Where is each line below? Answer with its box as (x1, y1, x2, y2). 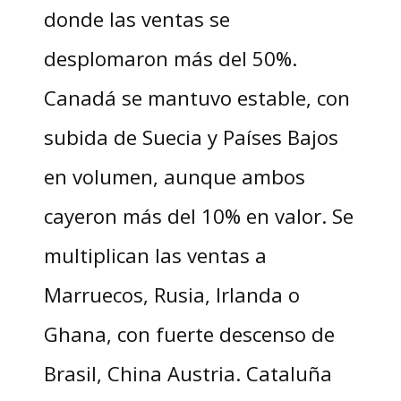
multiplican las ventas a (43, 241, 267, 269)
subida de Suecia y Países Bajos (43, 123, 338, 150)
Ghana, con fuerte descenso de (43, 320, 335, 347)
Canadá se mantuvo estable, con (43, 83, 350, 111)
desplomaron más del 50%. (43, 44, 297, 72)
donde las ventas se (43, 4, 230, 32)
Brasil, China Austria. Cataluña (43, 359, 332, 387)
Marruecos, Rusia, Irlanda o (43, 280, 300, 308)
